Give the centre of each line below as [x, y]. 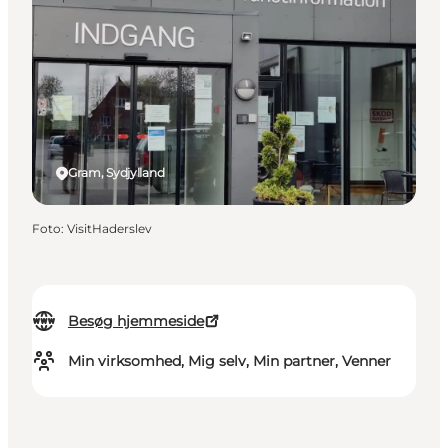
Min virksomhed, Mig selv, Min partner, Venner [229, 361]
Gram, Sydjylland [116, 173]
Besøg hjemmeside [136, 321]
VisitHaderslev [109, 229]
